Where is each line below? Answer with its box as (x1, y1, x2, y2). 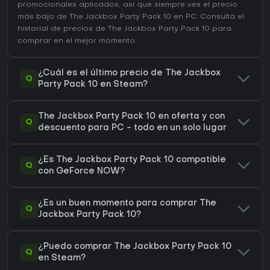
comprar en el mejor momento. (17, 37, 136, 45)
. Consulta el (196, 13, 244, 21)
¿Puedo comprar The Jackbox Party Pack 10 (38, 243, 231, 251)
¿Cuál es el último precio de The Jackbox (38, 69, 221, 78)
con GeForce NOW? (38, 168, 125, 176)
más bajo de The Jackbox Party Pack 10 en (17, 13, 186, 21)
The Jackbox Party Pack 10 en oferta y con (38, 113, 225, 121)
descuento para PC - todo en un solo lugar (38, 124, 227, 133)
